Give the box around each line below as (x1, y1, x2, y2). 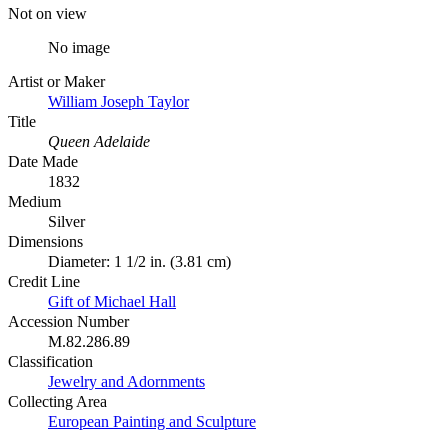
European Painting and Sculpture (48, 412, 256, 430)
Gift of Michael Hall (48, 292, 176, 310)
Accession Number (8, 312, 129, 330)
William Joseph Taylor (48, 92, 189, 110)
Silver (48, 212, 85, 230)
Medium (8, 192, 61, 210)
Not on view (8, 4, 87, 22)
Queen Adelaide (48, 132, 150, 150)
